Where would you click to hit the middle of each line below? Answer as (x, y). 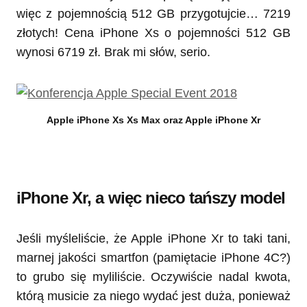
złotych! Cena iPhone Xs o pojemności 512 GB (153, 33)
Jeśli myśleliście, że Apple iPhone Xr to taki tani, (153, 239)
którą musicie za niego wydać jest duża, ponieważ (153, 296)
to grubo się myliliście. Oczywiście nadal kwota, (153, 277)
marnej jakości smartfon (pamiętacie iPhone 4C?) (153, 258)
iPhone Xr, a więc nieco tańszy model (151, 198)
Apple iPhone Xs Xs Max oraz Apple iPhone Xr (153, 120)
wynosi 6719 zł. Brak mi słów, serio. (113, 52)
